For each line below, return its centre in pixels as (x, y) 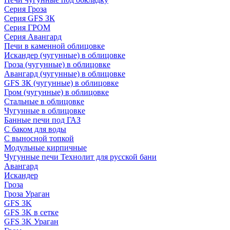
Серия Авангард (33, 37)
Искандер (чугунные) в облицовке (65, 55)
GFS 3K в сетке (31, 212)
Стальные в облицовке (44, 101)
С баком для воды (35, 129)
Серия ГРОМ (27, 27)
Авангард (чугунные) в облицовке (65, 74)
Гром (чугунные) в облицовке (56, 92)
